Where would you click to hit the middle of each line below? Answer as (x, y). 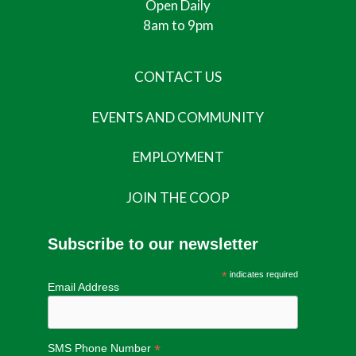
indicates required (262, 275)
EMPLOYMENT (178, 157)
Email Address (83, 287)
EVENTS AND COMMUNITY (178, 117)
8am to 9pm (178, 25)
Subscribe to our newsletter (153, 244)
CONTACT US (178, 77)
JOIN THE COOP (178, 197)
